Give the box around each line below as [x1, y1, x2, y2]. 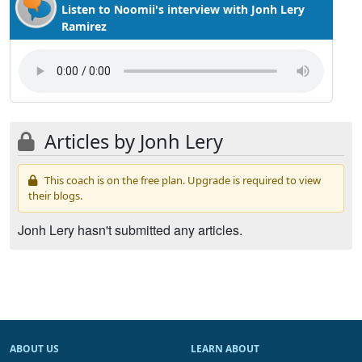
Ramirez [61, 19, 107, 34]
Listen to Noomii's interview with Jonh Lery [61, 2, 305, 17]
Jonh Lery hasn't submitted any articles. [18, 221, 242, 239]
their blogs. [28, 188, 82, 203]
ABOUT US [10, 342, 59, 356]
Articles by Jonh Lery [40, 128, 223, 154]
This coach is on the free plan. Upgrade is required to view [42, 173, 321, 187]
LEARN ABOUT [191, 342, 259, 356]
